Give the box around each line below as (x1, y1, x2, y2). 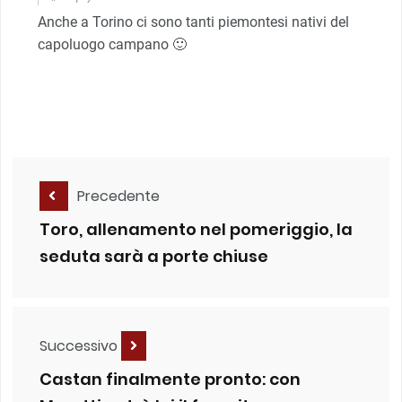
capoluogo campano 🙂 (38, 35, 187, 53)
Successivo (39, 335, 121, 356)
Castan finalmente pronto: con (39, 368, 301, 391)
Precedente (77, 185, 160, 206)
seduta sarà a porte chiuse (39, 245, 268, 268)
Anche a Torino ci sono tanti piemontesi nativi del (38, 13, 349, 31)
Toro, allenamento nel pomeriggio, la (39, 218, 353, 241)
